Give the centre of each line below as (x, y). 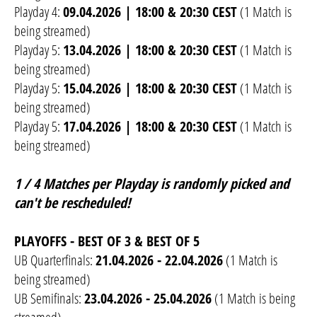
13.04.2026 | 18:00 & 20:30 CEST (150, 50)
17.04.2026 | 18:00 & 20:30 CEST (150, 127)
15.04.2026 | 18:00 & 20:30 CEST (150, 88)
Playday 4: (39, 12)
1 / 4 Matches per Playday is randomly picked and (152, 184)
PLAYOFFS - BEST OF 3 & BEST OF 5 (107, 241)
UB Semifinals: (49, 299)
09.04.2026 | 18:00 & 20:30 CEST (150, 12)
